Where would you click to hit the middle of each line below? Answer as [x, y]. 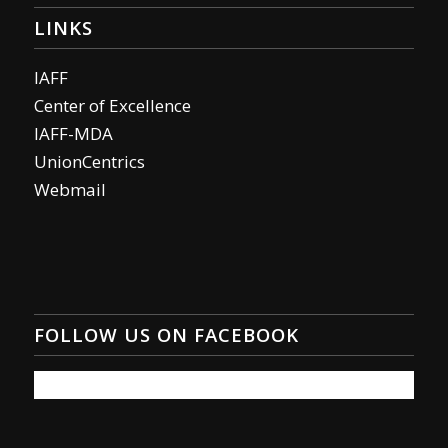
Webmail [69, 189]
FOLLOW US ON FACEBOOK [166, 334]
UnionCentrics [89, 161]
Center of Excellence [112, 105]
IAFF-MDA [73, 133]
